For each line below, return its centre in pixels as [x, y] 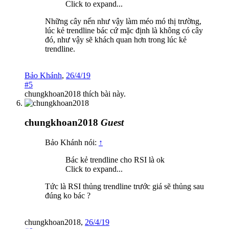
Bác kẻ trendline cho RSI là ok [115, 160]
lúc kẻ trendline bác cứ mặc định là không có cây [124, 30]
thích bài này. [103, 94]
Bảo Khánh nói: [72, 142]
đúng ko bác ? [68, 196]
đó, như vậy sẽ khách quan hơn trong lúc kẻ [116, 39]
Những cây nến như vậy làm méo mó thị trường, [123, 21]
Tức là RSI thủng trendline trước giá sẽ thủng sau [124, 186]
